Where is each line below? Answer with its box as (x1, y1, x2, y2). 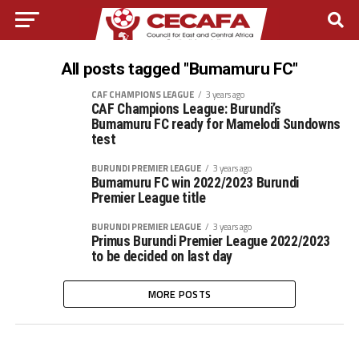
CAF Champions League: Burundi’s (91, 101, 281, 117)
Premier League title (91, 190, 206, 206)
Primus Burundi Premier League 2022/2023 (91, 233, 330, 249)
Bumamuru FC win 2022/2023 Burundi (91, 175, 300, 191)
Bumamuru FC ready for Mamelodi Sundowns (91, 116, 341, 132)
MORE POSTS (147, 286, 212, 302)
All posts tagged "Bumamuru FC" (61, 59, 298, 79)
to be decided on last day (91, 248, 232, 264)
